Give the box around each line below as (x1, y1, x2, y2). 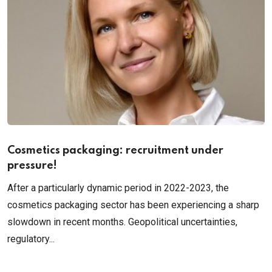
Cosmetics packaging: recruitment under (7, 144, 223, 156)
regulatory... (7, 233, 55, 245)
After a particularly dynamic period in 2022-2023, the (7, 182, 229, 194)
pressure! (7, 160, 57, 171)
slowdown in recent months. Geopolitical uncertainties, (7, 216, 237, 228)
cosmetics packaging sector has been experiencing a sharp (7, 199, 259, 211)
